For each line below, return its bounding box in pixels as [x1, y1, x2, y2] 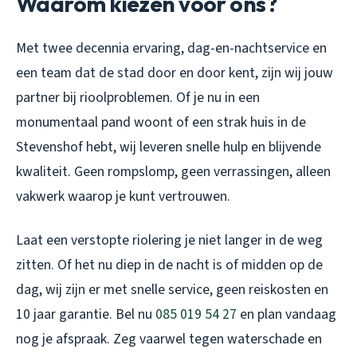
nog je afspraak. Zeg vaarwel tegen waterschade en [16, 328, 322, 349]
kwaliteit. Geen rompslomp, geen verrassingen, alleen [16, 161, 331, 182]
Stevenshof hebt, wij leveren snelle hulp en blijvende [16, 136, 321, 157]
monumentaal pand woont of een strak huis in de [16, 112, 306, 132]
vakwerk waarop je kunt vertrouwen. [16, 186, 230, 206]
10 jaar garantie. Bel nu [16, 304, 155, 324]
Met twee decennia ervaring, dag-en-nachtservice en [16, 37, 327, 58]
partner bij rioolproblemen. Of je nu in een [16, 87, 260, 108]
